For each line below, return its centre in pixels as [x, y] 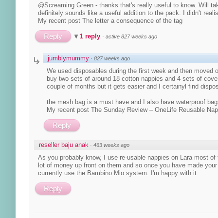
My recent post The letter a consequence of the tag [110, 20]
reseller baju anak [64, 145]
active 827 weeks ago [131, 36]
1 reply [91, 36]
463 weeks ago [111, 145]
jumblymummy [68, 58]
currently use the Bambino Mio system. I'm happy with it [117, 173]
